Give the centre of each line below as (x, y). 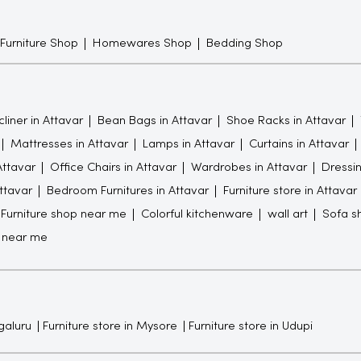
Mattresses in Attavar (69, 144)
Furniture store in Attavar (290, 191)
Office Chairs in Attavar (113, 167)
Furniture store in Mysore (110, 326)
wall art (287, 214)
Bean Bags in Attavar (154, 120)
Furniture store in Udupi (250, 326)
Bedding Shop (244, 43)
